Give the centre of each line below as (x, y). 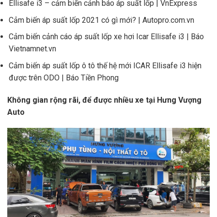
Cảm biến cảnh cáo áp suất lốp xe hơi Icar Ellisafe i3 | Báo (107, 37)
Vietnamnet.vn (33, 49)
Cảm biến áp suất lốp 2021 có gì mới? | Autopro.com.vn (102, 20)
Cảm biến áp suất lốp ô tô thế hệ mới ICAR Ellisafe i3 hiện (105, 65)
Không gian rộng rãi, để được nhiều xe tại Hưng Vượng (104, 100)
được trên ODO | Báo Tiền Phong (64, 77)
